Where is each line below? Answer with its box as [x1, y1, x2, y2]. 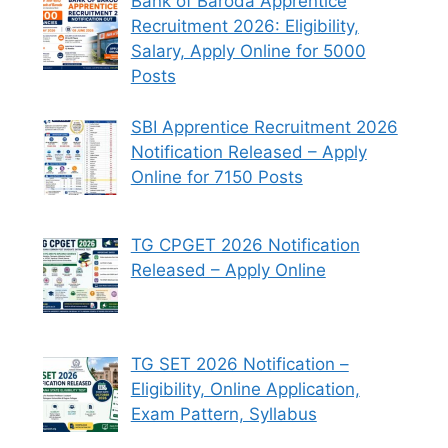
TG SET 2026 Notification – [130, 353, 349, 374]
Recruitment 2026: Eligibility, [130, 16, 359, 37]
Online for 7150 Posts [130, 166, 303, 187]
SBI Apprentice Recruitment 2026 [130, 116, 398, 137]
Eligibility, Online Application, [130, 378, 360, 399]
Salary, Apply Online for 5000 [130, 41, 366, 62]
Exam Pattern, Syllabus [130, 403, 317, 424]
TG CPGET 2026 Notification [130, 235, 360, 256]
